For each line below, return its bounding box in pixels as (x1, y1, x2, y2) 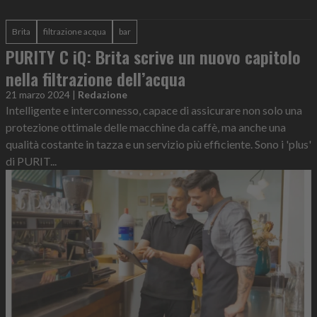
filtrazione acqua (43, 26, 106, 38)
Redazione (78, 88, 127, 101)
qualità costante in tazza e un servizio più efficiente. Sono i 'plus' (6, 137, 311, 151)
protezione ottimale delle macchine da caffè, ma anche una (6, 120, 286, 134)
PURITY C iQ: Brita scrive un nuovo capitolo (6, 44, 301, 70)
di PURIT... (6, 154, 57, 168)
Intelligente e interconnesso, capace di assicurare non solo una (6, 103, 302, 117)
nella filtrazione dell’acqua (6, 66, 185, 92)
